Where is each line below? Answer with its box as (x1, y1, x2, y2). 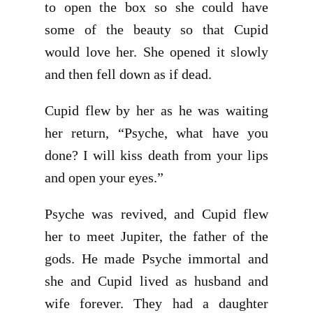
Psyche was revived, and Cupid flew (45, 206, 268, 221)
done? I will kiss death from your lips (45, 147, 268, 163)
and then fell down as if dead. (45, 66, 212, 82)
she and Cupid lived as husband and (45, 273, 268, 289)
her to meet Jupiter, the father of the (45, 228, 268, 244)
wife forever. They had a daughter (45, 296, 268, 311)
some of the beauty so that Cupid (45, 22, 268, 37)
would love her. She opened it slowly (45, 44, 268, 59)
